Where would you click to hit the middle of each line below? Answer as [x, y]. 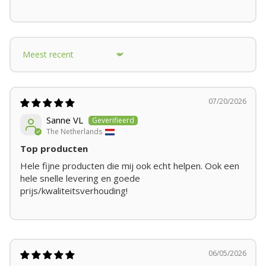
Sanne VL [64, 120]
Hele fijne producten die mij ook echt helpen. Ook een [129, 166]
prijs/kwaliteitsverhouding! [74, 191]
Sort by [34, 60]
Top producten [54, 149]
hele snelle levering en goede [80, 178]
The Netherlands [74, 132]
